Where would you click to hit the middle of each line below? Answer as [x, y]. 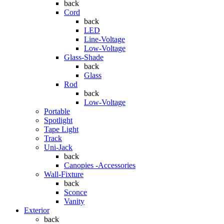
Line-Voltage [104, 39]
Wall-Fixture [64, 174]
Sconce [75, 192]
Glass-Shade [84, 57]
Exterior [37, 210]
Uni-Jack [58, 147]
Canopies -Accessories [100, 165]
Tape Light [61, 129]
